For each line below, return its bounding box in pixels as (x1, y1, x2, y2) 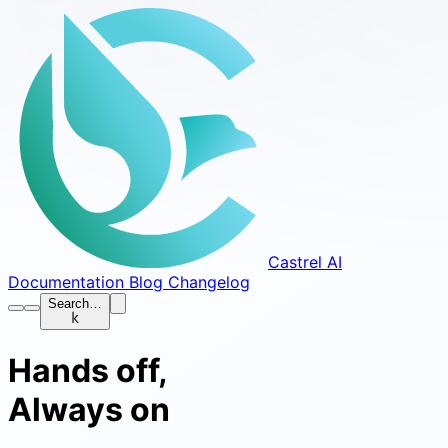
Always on (8, 390, 170, 430)
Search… (48, 296, 102, 311)
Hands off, (8, 351, 168, 391)
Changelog (163, 272, 250, 292)
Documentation (8, 272, 124, 292)
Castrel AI (268, 252, 342, 272)
